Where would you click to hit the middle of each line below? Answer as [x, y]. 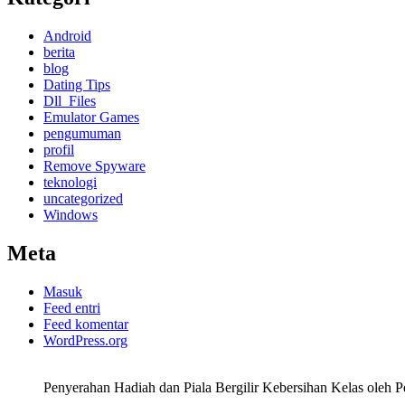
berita [59, 52]
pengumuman [82, 133]
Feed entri [72, 307]
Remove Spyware [94, 166]
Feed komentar [86, 324]
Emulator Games [91, 117]
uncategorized [83, 198]
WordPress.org [85, 340]
